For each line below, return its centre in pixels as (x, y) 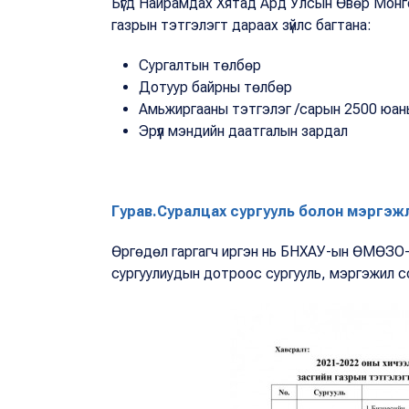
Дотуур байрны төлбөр (215, 87)
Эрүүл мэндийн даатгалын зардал (243, 131)
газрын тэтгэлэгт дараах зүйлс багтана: (241, 25)
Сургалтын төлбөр (200, 65)
